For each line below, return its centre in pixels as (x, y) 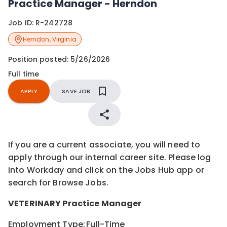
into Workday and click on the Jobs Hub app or (106, 170)
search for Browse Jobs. (59, 182)
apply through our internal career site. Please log (110, 157)
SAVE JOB (76, 91)
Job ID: (22, 23)
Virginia (64, 39)
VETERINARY (35, 203)
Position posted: (40, 59)
